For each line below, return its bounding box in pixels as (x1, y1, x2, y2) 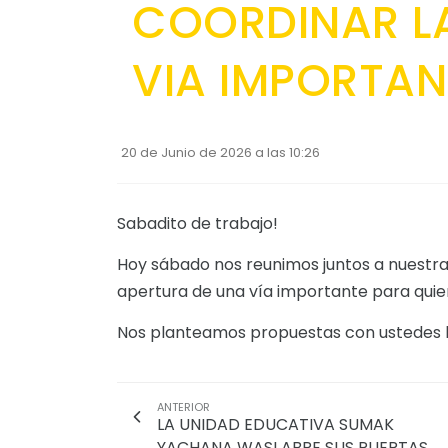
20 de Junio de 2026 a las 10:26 (121, 143, 320, 163)
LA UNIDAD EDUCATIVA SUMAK (157, 413, 394, 437)
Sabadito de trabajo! (117, 212, 278, 236)
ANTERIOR (157, 399, 210, 416)
